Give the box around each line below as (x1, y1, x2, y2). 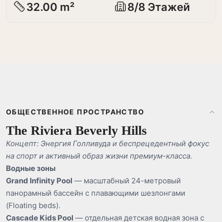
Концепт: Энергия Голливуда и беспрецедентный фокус (6, 139, 209, 148)
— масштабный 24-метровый (72, 176, 181, 185)
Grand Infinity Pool (6, 176, 72, 185)
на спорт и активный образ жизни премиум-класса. (6, 151, 192, 161)
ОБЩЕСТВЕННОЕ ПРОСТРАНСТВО (6, 108, 144, 116)
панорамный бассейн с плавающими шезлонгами (6, 188, 185, 198)
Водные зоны (6, 164, 55, 173)
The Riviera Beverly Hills (6, 123, 147, 138)
